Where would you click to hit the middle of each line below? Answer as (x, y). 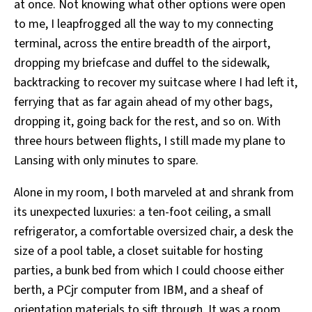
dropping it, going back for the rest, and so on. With (147, 122)
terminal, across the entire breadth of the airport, (142, 44)
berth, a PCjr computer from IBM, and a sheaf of (139, 290)
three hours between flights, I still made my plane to (150, 141)
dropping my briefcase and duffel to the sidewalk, (142, 63)
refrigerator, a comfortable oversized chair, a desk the (154, 232)
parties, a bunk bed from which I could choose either (149, 271)
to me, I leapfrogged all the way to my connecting (144, 24)
